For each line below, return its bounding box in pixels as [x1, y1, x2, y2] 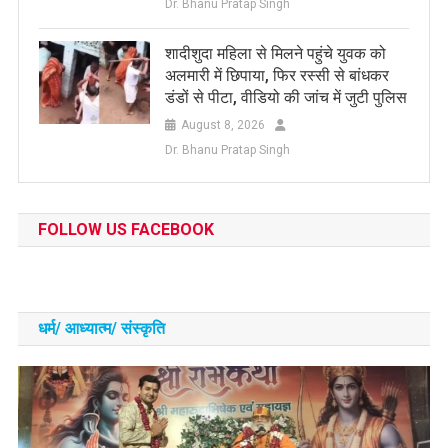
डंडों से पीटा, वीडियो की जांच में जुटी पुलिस [164, 87, 407, 107]
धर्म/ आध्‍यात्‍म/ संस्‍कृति [37, 318, 165, 338]
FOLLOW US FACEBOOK [37, 219, 214, 239]
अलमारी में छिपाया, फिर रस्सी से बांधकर [164, 65, 389, 85]
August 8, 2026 [180, 117, 265, 132]
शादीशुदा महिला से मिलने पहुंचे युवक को [164, 43, 386, 63]
